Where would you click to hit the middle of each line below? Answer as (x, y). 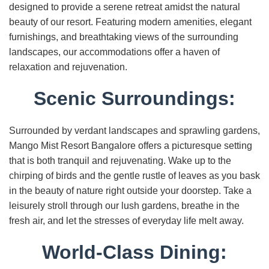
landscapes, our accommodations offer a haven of (114, 52)
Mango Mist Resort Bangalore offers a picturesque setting (131, 146)
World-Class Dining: (134, 252)
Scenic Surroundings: (134, 98)
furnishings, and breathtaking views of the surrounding (124, 37)
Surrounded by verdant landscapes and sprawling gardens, (134, 131)
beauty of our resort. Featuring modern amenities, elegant (130, 22)
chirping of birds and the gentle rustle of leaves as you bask (134, 176)
